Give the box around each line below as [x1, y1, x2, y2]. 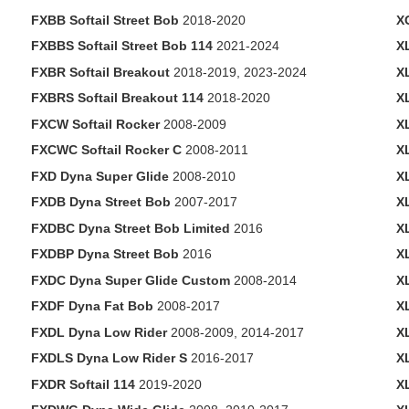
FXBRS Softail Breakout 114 [30, 90, 204, 105]
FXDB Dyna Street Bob [30, 194, 171, 209]
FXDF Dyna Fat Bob [30, 299, 153, 313]
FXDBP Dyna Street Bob [30, 246, 179, 261]
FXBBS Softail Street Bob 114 [30, 38, 213, 53]
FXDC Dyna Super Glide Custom [30, 272, 230, 288]
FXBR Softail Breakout [30, 64, 170, 79]
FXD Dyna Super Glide [30, 168, 169, 184]
